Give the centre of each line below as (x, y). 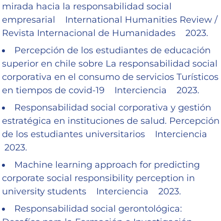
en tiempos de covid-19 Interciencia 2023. (101, 90)
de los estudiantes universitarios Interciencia (107, 134)
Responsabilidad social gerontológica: (98, 208)
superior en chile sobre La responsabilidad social (110, 63)
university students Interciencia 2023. (92, 191)
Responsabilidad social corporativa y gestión (113, 107)
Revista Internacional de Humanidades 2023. (105, 33)
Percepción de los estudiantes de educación (112, 50)
